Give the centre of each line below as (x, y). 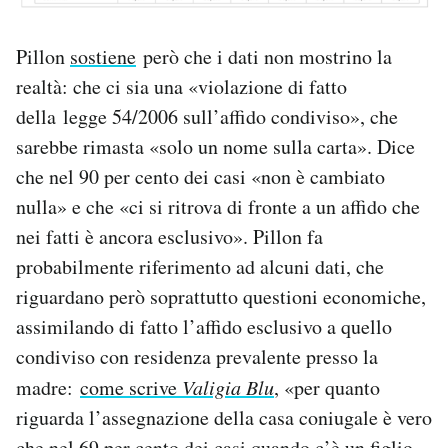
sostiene (103, 56)
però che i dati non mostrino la (264, 56)
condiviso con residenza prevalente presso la (197, 356)
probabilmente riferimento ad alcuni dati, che (200, 266)
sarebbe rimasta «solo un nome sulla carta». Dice (215, 146)
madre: (48, 387)
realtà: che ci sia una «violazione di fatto (181, 86)
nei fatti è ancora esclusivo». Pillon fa (169, 236)
